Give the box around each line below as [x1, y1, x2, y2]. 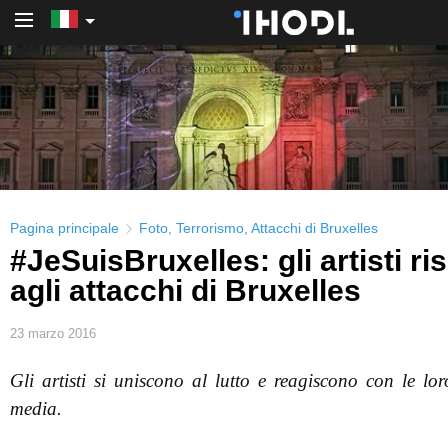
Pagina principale [10, 220, 119, 236]
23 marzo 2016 [10, 326, 96, 341]
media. [10, 398, 62, 419]
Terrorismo [176, 220, 244, 236]
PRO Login [361, 31, 438, 49]
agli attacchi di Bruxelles [10, 274, 361, 307]
